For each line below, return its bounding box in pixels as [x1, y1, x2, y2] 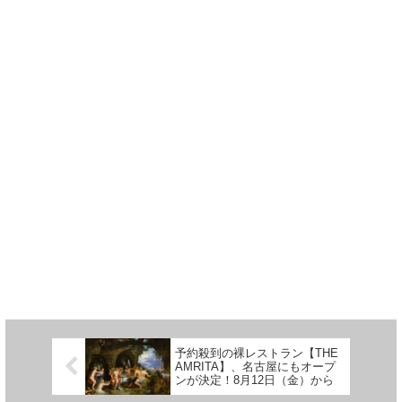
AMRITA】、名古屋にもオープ [175, 360, 336, 374]
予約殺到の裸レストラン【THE [175, 346, 338, 361]
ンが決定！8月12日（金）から [175, 373, 334, 388]
